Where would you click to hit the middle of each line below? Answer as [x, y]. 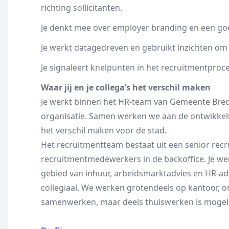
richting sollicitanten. [82, 8]
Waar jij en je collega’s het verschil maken [126, 87]
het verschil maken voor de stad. [104, 130]
